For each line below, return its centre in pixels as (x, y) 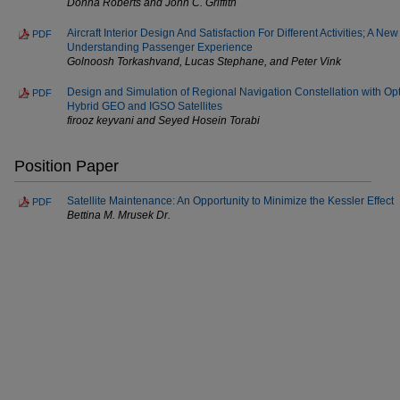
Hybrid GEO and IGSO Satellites (145, 106)
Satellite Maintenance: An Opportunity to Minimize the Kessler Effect (230, 200)
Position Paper (67, 166)
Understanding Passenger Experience (160, 47)
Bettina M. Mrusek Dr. (119, 215)
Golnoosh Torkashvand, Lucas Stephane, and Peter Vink (204, 61)
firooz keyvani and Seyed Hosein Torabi (163, 120)
